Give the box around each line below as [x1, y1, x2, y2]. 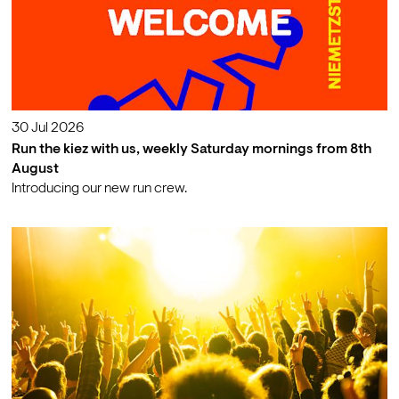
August [11, 162, 59, 177]
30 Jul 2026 [11, 120, 84, 135]
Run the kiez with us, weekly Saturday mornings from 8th [11, 142, 371, 158]
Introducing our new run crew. [11, 182, 187, 197]
